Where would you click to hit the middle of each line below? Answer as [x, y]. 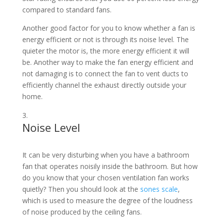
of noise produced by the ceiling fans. [82, 212]
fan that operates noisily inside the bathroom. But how [110, 166]
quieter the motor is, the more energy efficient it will [106, 51]
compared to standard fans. [67, 10]
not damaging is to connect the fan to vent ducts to [105, 74]
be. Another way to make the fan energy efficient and [108, 62]
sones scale [159, 189]
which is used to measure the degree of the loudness [107, 201]
